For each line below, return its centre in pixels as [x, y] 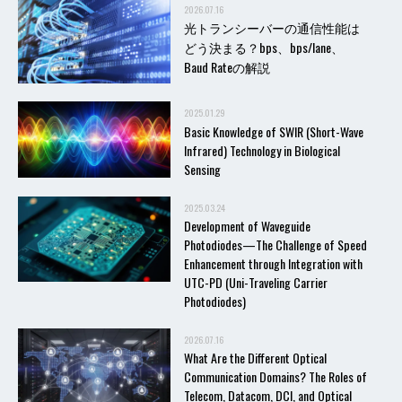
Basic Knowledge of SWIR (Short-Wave [274, 131]
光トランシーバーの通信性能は [272, 27]
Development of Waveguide [247, 225]
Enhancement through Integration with [273, 263]
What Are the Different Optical [255, 358]
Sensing [202, 169]
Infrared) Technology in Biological [262, 150]
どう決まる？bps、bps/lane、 [264, 47]
